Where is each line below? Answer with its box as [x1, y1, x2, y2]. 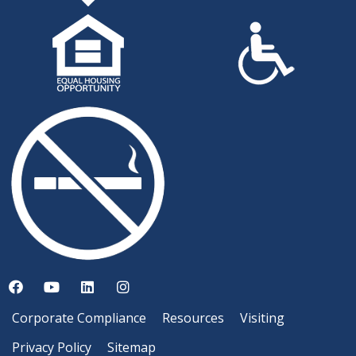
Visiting [240, 309, 284, 327]
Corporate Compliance [12, 308, 146, 327]
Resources [162, 309, 224, 327]
